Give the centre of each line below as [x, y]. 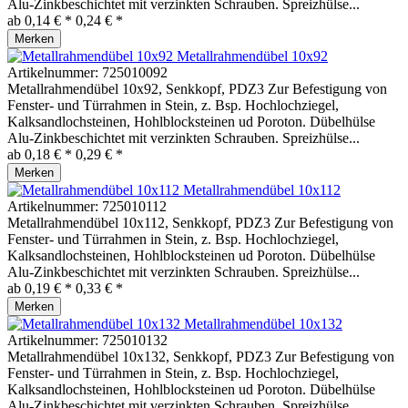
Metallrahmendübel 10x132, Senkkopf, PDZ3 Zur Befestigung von [201, 357]
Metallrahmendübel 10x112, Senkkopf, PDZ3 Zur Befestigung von [200, 223]
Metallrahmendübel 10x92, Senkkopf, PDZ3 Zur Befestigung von [197, 89]
